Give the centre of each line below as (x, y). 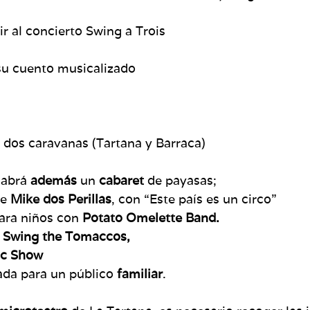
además (54, 180)
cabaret (121, 180)
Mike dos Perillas (61, 199)
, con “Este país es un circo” (194, 199)
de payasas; (180, 180)
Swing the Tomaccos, (66, 236)
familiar (140, 273)
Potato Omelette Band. (151, 217)
